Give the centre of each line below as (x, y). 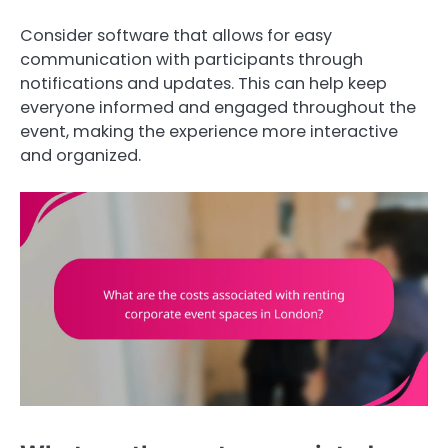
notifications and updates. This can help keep (203, 83)
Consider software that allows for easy (176, 35)
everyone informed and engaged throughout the (218, 107)
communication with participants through (191, 59)
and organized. (80, 155)
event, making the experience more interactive (209, 131)
